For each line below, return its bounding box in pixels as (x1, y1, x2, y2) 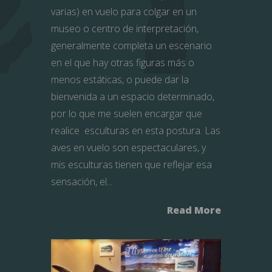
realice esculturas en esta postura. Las (51, 123, 220, 137)
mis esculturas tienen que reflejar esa (51, 157, 212, 171)
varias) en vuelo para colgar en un (51, 4, 197, 18)
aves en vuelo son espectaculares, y (51, 140, 206, 154)
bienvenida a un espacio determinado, (51, 89, 214, 103)
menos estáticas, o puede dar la (51, 72, 189, 86)
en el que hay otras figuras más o (51, 55, 194, 69)
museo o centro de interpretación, (51, 21, 199, 35)
